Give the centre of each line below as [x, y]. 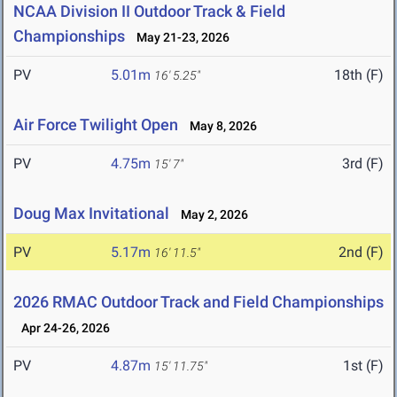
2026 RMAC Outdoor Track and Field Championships [198, 302]
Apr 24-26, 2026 [62, 328]
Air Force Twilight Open [96, 125]
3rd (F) [363, 164]
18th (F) [359, 75]
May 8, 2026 [219, 126]
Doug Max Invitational [91, 214]
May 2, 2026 [210, 215]
